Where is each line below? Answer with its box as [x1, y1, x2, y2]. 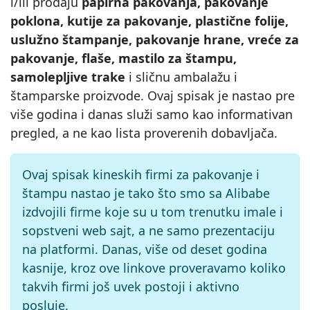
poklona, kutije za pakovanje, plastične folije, [10, 12, 289, 29]
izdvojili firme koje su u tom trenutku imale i [22, 203, 283, 220]
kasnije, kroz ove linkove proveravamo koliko [22, 259, 286, 276]
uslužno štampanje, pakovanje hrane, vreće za [10, 31, 299, 48]
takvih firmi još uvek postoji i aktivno [22, 278, 239, 295]
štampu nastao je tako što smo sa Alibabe [22, 185, 270, 201]
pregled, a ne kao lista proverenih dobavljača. [10, 125, 277, 141]
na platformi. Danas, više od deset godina [22, 241, 267, 257]
